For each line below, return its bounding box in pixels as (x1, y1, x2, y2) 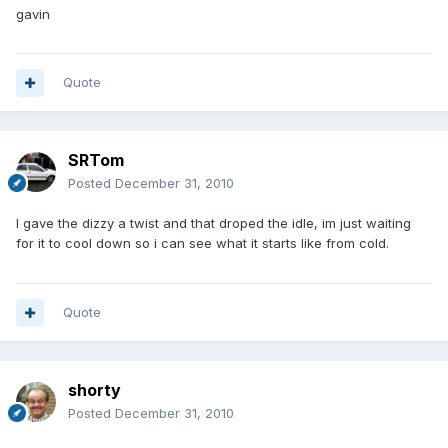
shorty (68, 380, 121, 401)
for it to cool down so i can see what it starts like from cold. (16, 235, 389, 252)
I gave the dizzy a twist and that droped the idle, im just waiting (16, 215, 411, 232)
